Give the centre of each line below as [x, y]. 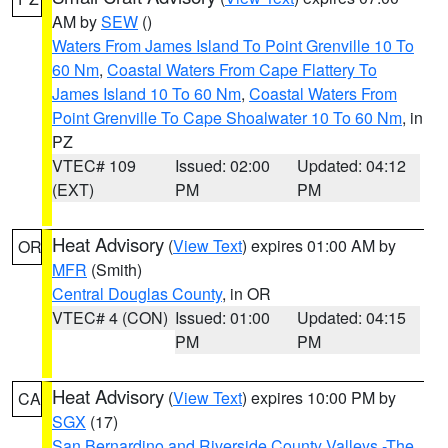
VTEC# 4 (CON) [110, 317]
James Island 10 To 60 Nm [146, 93]
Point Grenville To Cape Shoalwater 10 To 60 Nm [227, 117]
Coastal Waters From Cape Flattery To [242, 69]
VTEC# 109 [94, 165]
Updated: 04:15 [352, 317]
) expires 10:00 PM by [319, 397]
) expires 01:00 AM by [319, 245]
